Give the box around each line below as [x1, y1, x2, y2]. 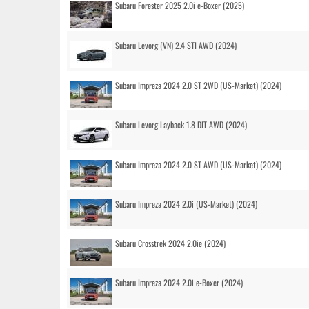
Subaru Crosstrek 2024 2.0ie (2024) [115, 237, 226, 249]
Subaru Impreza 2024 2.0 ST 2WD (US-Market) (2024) [115, 79, 281, 91]
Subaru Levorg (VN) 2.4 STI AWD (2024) [115, 39, 237, 51]
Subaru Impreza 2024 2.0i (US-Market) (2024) [115, 198, 257, 210]
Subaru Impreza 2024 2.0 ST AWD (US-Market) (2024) [115, 159, 281, 170]
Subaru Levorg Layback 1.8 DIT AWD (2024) [115, 119, 247, 130]
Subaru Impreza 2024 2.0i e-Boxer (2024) [115, 277, 243, 288]
